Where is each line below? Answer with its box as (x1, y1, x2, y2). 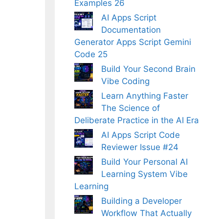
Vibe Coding (101, 76, 150, 86)
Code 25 (74, 49, 108, 59)
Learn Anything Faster (101, 91, 188, 101)
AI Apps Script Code (101, 130, 180, 140)
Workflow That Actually (101, 208, 192, 218)
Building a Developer (101, 196, 182, 206)
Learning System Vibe (101, 169, 188, 179)
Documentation (101, 25, 161, 35)
